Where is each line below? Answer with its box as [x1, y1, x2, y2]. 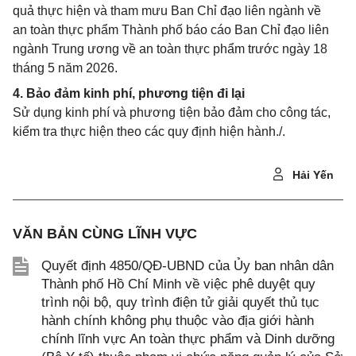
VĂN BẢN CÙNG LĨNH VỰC [13, 226, 197, 242]
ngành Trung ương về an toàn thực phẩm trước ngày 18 [13, 42, 327, 56]
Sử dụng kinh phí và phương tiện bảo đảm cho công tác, [13, 106, 331, 120]
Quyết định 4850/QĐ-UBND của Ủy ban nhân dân [41, 258, 334, 274]
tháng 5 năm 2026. [13, 61, 118, 75]
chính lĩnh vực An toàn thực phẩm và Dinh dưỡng [41, 331, 335, 347]
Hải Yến [289, 168, 334, 182]
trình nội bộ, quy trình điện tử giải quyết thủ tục [41, 295, 319, 311]
